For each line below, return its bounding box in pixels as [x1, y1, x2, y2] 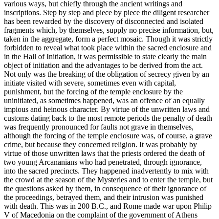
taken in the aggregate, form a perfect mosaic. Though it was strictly [4, 35, 213, 44]
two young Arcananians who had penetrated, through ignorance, [4, 158, 202, 167]
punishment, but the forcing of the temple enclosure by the [4, 88, 183, 96]
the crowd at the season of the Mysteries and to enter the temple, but [4, 175, 213, 184]
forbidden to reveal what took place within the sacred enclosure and [4, 44, 212, 52]
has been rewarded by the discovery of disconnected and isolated [4, 17, 203, 26]
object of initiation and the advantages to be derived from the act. [4, 61, 203, 70]
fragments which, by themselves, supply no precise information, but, [4, 26, 214, 35]
